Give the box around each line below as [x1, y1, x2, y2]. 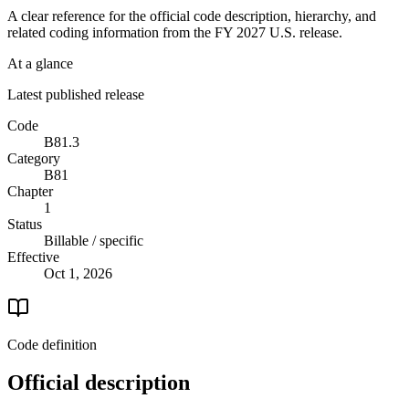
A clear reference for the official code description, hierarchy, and [7, 7, 376, 24]
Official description [7, 371, 190, 395]
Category [7, 150, 60, 166]
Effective [7, 248, 59, 265]
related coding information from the [7, 24, 215, 40]
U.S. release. [266, 24, 342, 40]
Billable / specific [44, 232, 143, 248]
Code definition [7, 336, 97, 352]
